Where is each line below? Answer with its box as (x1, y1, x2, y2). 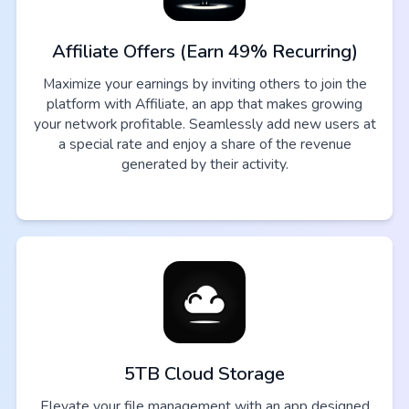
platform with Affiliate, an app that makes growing (47, 94, 362, 115)
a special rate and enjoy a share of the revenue (58, 134, 351, 155)
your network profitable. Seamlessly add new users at (33, 114, 376, 135)
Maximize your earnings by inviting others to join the (42, 74, 367, 95)
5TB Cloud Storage (124, 361, 285, 386)
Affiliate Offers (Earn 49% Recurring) (51, 39, 358, 65)
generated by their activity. (121, 154, 288, 175)
